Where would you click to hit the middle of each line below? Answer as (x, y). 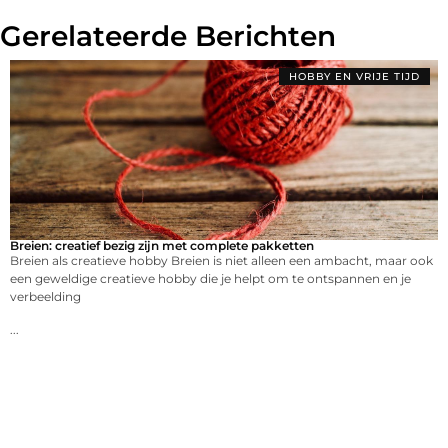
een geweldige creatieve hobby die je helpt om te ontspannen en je (210, 279)
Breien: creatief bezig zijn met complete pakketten (162, 246)
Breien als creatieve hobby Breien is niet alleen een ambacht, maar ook (221, 261)
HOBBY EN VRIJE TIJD (354, 77)
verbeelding (45, 297)
